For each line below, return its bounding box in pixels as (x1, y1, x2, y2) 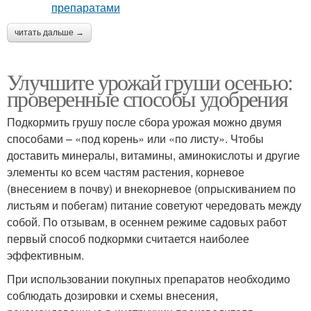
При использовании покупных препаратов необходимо (7, 271, 290, 287)
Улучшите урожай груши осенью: (7, 67, 293, 97)
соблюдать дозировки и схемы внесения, (7, 287, 218, 304)
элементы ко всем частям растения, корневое (7, 164, 244, 180)
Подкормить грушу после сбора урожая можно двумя (7, 114, 282, 131)
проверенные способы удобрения (7, 83, 288, 114)
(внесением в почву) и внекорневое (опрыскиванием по (7, 180, 296, 197)
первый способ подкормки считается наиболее (7, 230, 249, 247)
